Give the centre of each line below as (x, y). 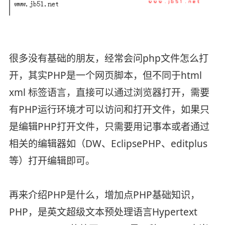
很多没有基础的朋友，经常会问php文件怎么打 (108, 58)
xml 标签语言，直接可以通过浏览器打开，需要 (109, 92)
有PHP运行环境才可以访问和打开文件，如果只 (109, 109)
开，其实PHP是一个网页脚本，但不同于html (105, 75)
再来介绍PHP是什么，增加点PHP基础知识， (104, 195)
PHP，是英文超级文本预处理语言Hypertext (103, 212)
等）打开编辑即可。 (52, 160)
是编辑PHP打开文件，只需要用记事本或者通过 (109, 126)
